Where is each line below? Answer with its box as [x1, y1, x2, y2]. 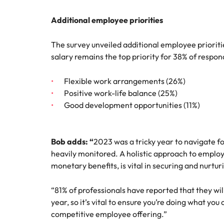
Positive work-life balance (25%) [64, 88, 177, 98]
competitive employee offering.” [51, 209, 167, 219]
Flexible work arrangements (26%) [64, 76, 185, 86]
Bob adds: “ [51, 136, 93, 146]
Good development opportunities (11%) [64, 100, 200, 110]
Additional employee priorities [51, 15, 163, 25]
